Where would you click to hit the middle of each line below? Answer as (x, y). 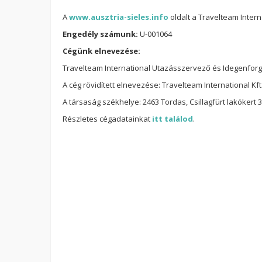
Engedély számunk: (100, 34)
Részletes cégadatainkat (107, 119)
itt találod (173, 119)
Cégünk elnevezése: (101, 51)
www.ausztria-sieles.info (119, 17)
